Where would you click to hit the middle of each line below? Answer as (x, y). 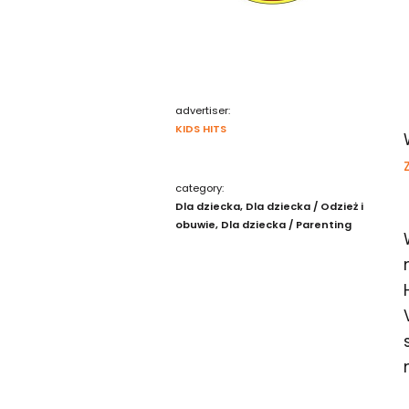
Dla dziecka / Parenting (286, 225)
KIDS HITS (201, 129)
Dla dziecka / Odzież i (304, 206)
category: (199, 188)
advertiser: (203, 110)
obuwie (195, 225)
